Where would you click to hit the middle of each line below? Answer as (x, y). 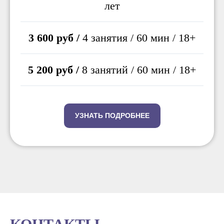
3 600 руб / (54, 37)
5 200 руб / (53, 69)
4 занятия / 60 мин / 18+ (137, 37)
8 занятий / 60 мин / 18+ (137, 69)
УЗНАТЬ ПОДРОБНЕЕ (112, 115)
